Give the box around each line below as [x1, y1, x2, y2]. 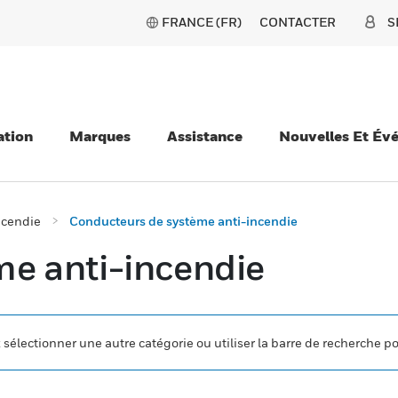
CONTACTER [259, 14, 336, 29]
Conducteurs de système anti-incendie [69, 213, 298, 228]
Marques [69, 127, 131, 145]
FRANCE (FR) [162, 14, 242, 29]
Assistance [167, 127, 243, 145]
